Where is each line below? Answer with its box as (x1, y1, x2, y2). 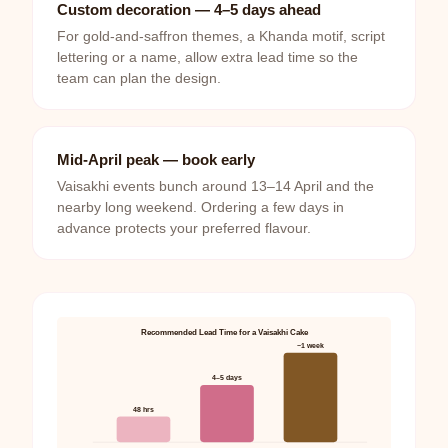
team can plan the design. (57, 71, 221, 87)
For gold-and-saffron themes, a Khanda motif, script (57, 29, 385, 45)
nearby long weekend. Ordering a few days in (57, 200, 344, 216)
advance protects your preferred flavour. (57, 221, 311, 237)
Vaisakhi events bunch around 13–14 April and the (57, 179, 374, 195)
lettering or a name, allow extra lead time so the (57, 50, 358, 66)
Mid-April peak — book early (57, 151, 255, 169)
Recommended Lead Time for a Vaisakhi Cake (140, 328, 309, 338)
